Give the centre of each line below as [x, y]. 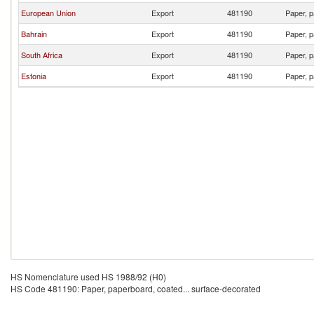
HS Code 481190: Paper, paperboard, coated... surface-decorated [136, 288]
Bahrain [34, 34]
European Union [48, 13]
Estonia [34, 76]
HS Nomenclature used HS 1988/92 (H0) [88, 277]
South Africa [42, 55]
